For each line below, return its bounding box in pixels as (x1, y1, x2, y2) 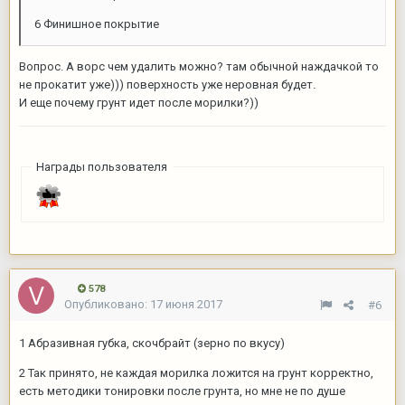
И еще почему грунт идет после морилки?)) (19, 95, 261, 109)
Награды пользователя (35, 159, 167, 174)
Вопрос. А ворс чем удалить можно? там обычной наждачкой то (19, 59, 379, 73)
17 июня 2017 (150, 297, 222, 312)
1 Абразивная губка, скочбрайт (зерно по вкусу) (19, 336, 285, 351)
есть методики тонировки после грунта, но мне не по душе (19, 384, 345, 399)
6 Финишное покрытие (34, 16, 159, 31)
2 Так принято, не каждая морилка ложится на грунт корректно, (19, 366, 373, 381)
